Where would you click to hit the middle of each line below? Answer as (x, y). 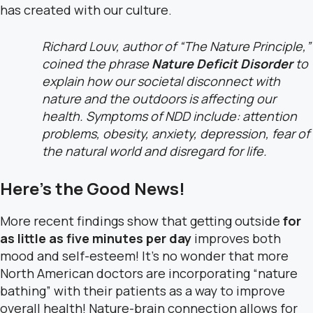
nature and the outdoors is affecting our (159, 99)
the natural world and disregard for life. (157, 151)
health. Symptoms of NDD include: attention (169, 116)
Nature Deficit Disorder (224, 64)
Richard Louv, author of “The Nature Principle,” (176, 46)
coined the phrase (97, 64)
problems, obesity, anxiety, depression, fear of (176, 133)
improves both (238, 238)
